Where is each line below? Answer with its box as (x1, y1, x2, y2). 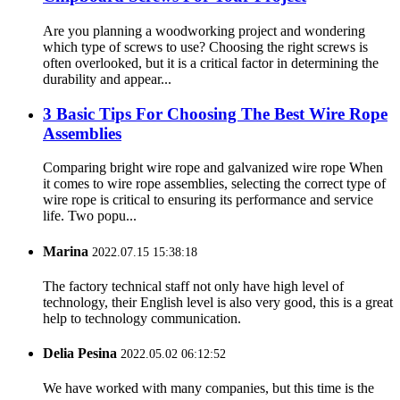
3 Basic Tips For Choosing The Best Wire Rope (43, 104, 387, 123)
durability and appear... (43, 71, 171, 87)
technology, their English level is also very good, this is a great (43, 294, 393, 310)
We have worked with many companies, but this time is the (43, 380, 374, 396)
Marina (43, 243, 88, 259)
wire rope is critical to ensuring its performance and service (43, 192, 373, 208)
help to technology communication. (43, 310, 241, 326)
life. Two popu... (43, 208, 137, 224)
